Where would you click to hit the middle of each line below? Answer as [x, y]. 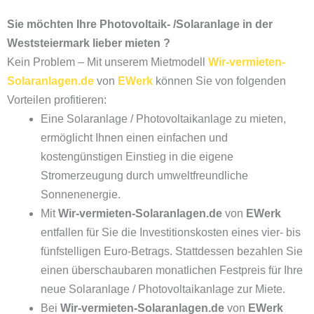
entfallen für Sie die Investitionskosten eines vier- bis [171, 232]
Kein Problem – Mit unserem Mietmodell [108, 62]
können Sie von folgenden [219, 81]
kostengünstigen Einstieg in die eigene [137, 156]
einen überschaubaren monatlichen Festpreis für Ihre [172, 270]
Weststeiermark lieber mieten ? [90, 43]
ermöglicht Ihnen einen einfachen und [134, 137]
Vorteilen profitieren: [58, 100]
